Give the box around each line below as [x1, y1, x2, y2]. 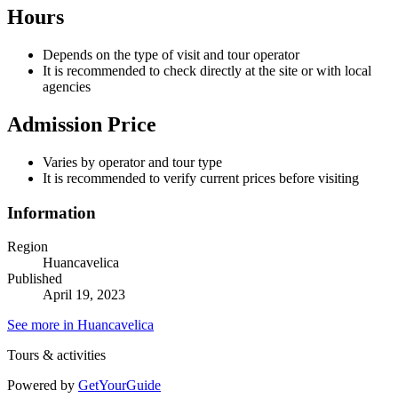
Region [7, 239, 48, 255]
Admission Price [7, 113, 156, 137]
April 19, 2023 [43, 287, 125, 303]
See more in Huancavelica [7, 317, 154, 333]
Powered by [7, 378, 78, 394]
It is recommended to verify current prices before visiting [43, 171, 359, 187]
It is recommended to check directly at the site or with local [43, 63, 371, 79]
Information [7, 203, 96, 222]
